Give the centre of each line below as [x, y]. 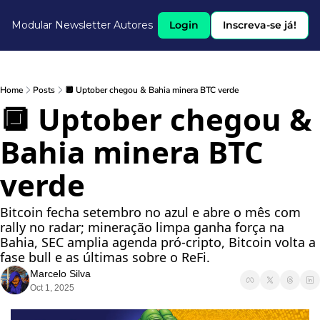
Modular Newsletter [61, 25]
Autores [133, 25]
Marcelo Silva [60, 274]
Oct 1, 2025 [52, 288]
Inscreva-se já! [260, 25]
